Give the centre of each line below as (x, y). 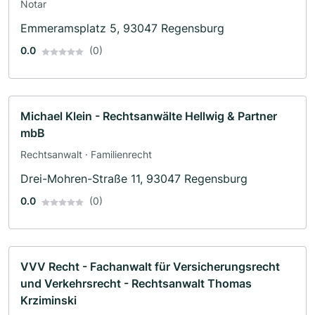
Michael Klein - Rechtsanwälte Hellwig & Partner (149, 116)
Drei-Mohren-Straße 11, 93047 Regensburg (134, 179)
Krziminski (49, 301)
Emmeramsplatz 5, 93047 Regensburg (122, 28)
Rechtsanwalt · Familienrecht (86, 155)
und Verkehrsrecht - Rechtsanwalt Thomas (136, 284)
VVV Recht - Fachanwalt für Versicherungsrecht (150, 267)
